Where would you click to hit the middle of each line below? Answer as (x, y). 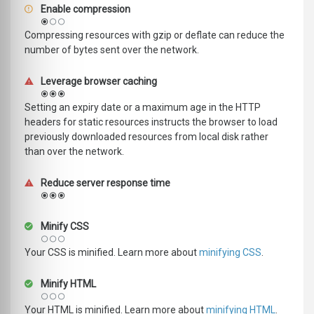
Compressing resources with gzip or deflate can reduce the (155, 35)
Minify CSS (64, 227)
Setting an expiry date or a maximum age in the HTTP (143, 108)
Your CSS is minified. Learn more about (112, 253)
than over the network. (74, 152)
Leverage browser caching (98, 82)
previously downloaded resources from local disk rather (146, 137)
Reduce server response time (104, 183)
